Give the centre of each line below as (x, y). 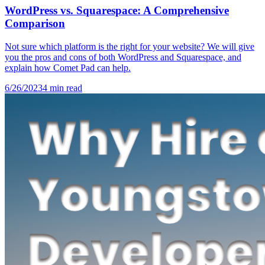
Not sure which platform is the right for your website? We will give (130, 47)
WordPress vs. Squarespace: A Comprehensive (117, 11)
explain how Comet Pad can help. (68, 68)
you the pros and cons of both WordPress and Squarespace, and (123, 57)
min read (65, 88)
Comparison (35, 24)
